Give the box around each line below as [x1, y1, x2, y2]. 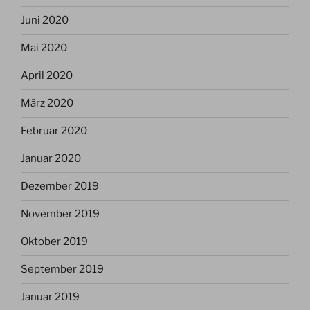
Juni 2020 [21, 14, 69, 27]
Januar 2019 [21, 291, 80, 304]
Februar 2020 [21, 125, 87, 138]
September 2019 [21, 263, 104, 276]
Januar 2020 [21, 152, 81, 165]
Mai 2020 [21, 42, 67, 55]
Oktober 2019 [21, 235, 88, 248]
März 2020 [21, 97, 73, 110]
